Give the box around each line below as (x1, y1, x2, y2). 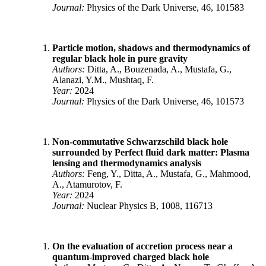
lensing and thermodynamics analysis (52, 158, 201, 169)
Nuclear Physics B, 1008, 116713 (84, 201, 213, 211)
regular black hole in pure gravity (52, 53, 188, 64)
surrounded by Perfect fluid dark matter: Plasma (52, 147, 249, 158)
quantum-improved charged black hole (52, 252, 209, 262)
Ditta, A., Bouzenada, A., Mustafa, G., (85, 64, 232, 75)
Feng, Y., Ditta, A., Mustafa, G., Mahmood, (85, 169, 251, 179)
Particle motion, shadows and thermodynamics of (52, 43, 250, 53)
